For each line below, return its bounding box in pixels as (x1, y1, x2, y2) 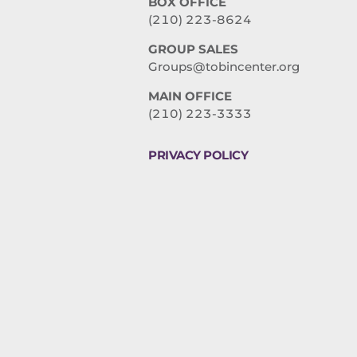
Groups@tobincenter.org (148, 59, 300, 75)
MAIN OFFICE (148, 88, 232, 104)
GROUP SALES (148, 41, 238, 57)
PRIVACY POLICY (148, 147, 248, 163)
